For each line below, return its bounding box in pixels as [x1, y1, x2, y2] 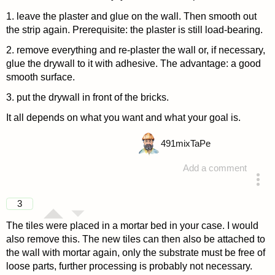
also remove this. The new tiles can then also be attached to [6, 233, 265, 244]
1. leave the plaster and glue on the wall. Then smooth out [6, 10, 257, 21]
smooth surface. [6, 71, 75, 82]
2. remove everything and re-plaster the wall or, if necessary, [6, 44, 265, 55]
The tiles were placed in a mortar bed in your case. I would [6, 220, 258, 231]
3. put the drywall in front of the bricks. [6, 91, 169, 103]
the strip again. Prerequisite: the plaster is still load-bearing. [6, 24, 263, 35]
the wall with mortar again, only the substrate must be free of [6, 247, 265, 258]
